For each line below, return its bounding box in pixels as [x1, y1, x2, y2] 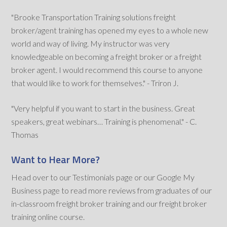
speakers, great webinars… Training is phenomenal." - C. [11, 117, 197, 127]
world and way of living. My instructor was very [11, 39, 170, 49]
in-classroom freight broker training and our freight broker [11, 199, 207, 209]
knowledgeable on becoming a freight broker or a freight [11, 52, 202, 62]
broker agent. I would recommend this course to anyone [11, 65, 203, 75]
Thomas [11, 130, 39, 140]
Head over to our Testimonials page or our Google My [11, 172, 195, 182]
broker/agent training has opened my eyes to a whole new [11, 25, 209, 35]
